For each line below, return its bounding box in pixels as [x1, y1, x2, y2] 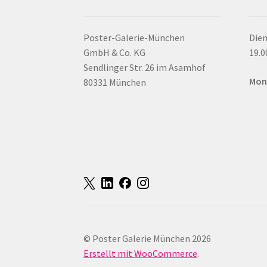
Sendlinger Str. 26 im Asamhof [83, 61, 206, 73]
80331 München [83, 76, 147, 88]
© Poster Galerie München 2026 [83, 232, 212, 244]
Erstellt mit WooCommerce [83, 247, 198, 259]
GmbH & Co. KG [83, 46, 146, 58]
